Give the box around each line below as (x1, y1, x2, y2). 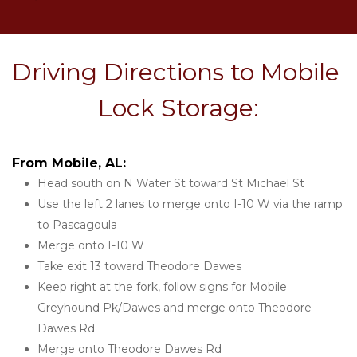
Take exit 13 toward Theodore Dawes (37, 259, 241, 273)
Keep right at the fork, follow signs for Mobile (37, 280, 287, 294)
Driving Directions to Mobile (12, 57, 339, 87)
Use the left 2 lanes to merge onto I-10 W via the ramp (37, 197, 343, 211)
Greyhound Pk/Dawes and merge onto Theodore (37, 300, 312, 315)
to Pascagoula (37, 218, 117, 232)
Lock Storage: (98, 93, 259, 123)
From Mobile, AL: (12, 155, 126, 171)
